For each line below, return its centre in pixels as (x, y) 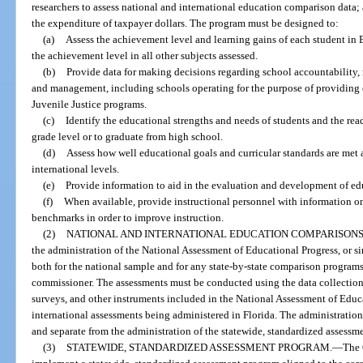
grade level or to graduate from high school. (128, 136)
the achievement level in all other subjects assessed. (145, 55)
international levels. (76, 169)
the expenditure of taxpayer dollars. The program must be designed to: (186, 23)
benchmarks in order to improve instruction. (128, 217)
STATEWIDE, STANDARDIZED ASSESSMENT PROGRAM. (199, 347)
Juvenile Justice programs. (90, 104)
